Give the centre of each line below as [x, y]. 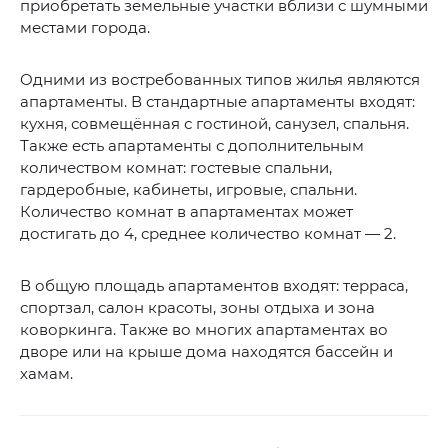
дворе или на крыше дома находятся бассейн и [206, 352]
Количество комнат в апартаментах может [186, 212]
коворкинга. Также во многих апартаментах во [204, 330]
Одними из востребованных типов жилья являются [220, 80]
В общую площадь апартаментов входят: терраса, [214, 286]
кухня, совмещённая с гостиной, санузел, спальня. [214, 124]
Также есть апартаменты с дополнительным [192, 146]
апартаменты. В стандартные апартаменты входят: [217, 102]
